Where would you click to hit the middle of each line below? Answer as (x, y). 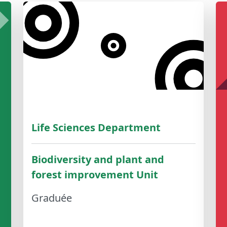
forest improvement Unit (95, 175)
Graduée (52, 198)
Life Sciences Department (96, 128)
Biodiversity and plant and (98, 160)
